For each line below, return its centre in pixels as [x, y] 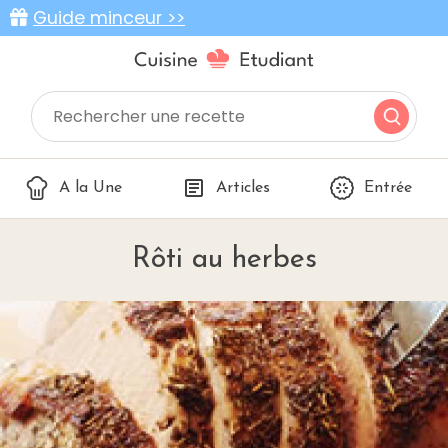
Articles [243, 188]
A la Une [90, 188]
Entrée [388, 188]
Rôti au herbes [224, 260]
